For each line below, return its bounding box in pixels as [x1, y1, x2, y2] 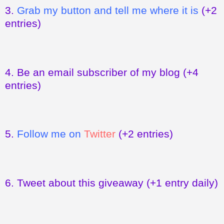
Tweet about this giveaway [17, 177, 143, 189]
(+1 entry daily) [143, 177, 218, 189]
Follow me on [17, 128, 84, 140]
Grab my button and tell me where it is [17, 4, 198, 16]
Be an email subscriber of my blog [17, 66, 180, 78]
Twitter [84, 128, 115, 140]
